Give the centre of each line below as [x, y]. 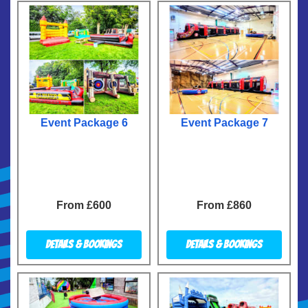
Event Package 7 [224, 123]
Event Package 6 [84, 123]
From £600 [84, 206]
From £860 [224, 206]
